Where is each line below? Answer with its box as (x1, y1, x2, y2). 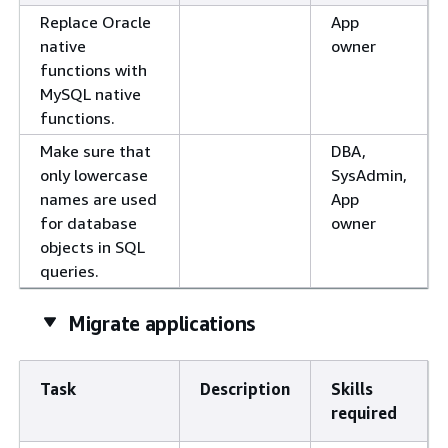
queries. (40, 261, 99, 282)
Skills (331, 379, 373, 400)
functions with (40, 60, 147, 81)
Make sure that (40, 141, 151, 162)
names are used (40, 189, 157, 210)
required (331, 403, 397, 424)
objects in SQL (40, 237, 145, 258)
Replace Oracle (40, 12, 151, 33)
